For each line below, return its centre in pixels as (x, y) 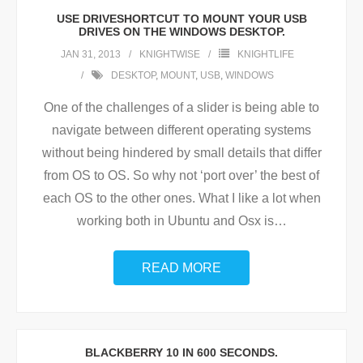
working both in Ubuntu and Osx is (175, 221)
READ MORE (181, 268)
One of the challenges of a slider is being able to (181, 107)
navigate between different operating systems (181, 130)
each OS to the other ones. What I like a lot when (181, 198)
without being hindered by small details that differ (181, 153)
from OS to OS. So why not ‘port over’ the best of (181, 175)
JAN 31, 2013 (91, 54)
